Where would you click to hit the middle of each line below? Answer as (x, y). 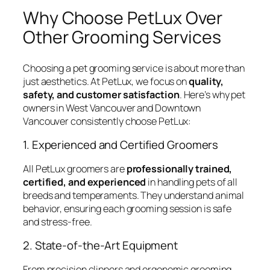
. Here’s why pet (212, 94)
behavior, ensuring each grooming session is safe (127, 208)
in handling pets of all (192, 182)
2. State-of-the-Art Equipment (101, 246)
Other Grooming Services (122, 37)
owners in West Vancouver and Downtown (112, 108)
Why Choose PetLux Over (123, 18)
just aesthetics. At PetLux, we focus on (106, 81)
